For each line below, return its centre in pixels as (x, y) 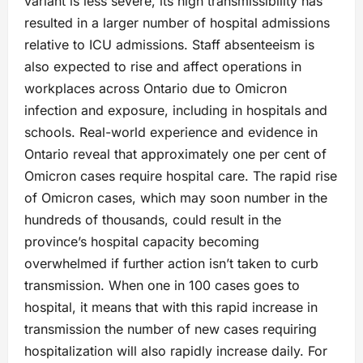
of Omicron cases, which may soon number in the (176, 198)
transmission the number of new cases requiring (171, 329)
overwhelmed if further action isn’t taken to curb (171, 264)
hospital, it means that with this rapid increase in (171, 307)
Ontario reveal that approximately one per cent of (175, 154)
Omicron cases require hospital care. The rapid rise (181, 176)
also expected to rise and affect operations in (163, 67)
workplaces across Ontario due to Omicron (156, 89)
